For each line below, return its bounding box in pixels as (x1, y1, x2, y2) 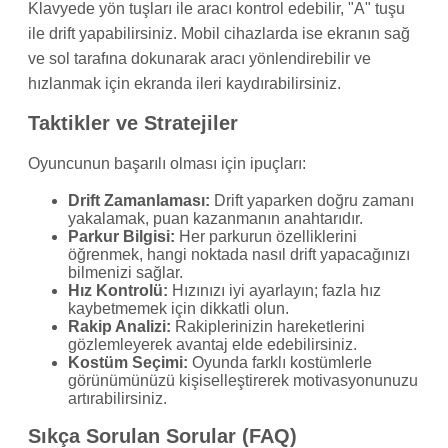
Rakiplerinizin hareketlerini (171, 318, 365, 336)
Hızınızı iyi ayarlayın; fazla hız (168, 282, 381, 300)
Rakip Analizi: (68, 318, 171, 336)
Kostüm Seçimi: (68, 354, 188, 372)
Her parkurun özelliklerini (175, 228, 357, 246)
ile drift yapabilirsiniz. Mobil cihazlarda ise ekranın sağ (28, 24, 410, 42)
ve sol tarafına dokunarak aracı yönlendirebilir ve (28, 49, 371, 67)
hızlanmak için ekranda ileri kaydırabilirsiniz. (28, 74, 341, 92)
